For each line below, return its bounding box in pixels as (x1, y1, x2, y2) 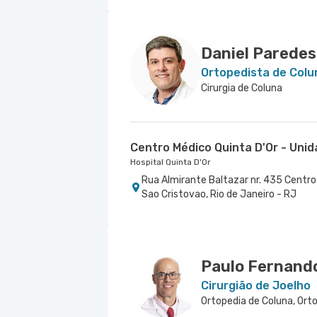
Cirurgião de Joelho (201, 279, 311, 292)
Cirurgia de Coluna (201, 82, 282, 94)
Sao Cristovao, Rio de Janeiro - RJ (142, 188, 296, 200)
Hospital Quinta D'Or (130, 157, 211, 167)
